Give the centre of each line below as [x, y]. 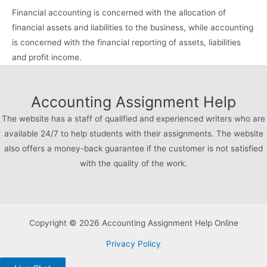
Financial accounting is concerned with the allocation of [119, 12]
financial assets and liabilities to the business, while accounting [133, 27]
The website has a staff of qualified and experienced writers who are [133, 119]
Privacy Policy [133, 244]
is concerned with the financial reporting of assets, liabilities [126, 42]
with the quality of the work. [133, 163]
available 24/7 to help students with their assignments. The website [133, 133]
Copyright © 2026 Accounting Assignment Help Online [133, 223]
